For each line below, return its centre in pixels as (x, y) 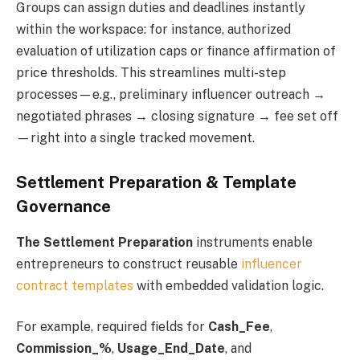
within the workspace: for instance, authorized (153, 29)
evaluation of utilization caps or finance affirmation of (176, 51)
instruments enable (253, 242)
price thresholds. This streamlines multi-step (151, 72)
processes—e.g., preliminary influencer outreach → (171, 94)
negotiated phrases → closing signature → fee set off (177, 116)
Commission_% (64, 349)
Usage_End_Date (171, 349)
